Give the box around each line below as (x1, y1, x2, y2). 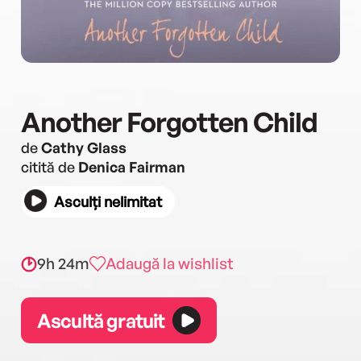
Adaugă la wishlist (106, 254, 234, 273)
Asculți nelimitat (54, 193, 162, 210)
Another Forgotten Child (21, 105, 317, 139)
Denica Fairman (78, 158, 185, 176)
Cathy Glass (41, 139, 127, 156)
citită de (21, 158, 78, 176)
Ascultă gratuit (37, 308, 165, 333)
